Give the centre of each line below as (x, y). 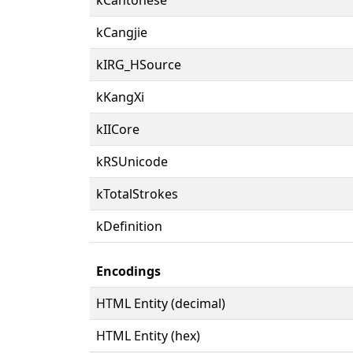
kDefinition (129, 226)
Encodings (128, 271)
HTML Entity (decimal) (161, 303)
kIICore (118, 129)
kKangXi (120, 97)
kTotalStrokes (137, 193)
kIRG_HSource (139, 64)
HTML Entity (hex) (148, 335)
